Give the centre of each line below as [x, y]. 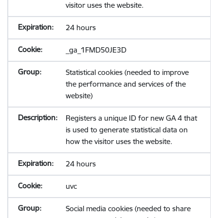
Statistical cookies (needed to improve [127, 72]
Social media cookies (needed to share [128, 209]
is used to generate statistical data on [127, 130]
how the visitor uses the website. [119, 141]
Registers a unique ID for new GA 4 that [131, 118]
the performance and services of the [126, 84]
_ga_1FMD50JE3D [96, 50]
